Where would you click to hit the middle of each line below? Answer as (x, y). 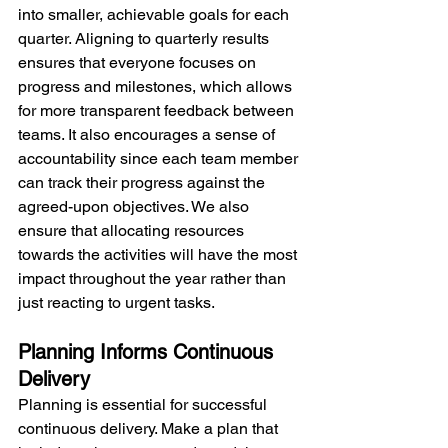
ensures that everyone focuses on (139, 63)
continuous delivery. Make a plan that (150, 429)
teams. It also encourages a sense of (148, 135)
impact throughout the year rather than (154, 279)
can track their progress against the (143, 183)
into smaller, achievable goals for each (155, 15)
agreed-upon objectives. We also (135, 207)
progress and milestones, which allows (157, 87)
